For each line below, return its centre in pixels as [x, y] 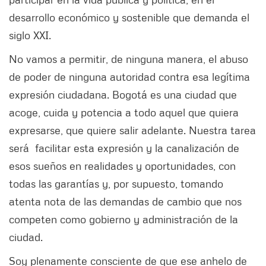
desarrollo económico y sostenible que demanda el [129, 17]
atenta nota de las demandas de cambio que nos [125, 201]
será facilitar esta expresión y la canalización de [124, 148]
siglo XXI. [31, 35]
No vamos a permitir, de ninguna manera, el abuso [129, 58]
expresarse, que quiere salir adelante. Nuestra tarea [132, 130]
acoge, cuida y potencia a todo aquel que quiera [124, 112]
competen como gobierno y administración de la [123, 219]
